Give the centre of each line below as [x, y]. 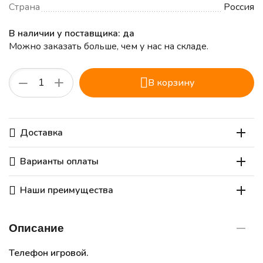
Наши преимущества [67, 190]
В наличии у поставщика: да [72, 34]
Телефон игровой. [49, 253]
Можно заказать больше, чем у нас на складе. [109, 47]
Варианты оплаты [59, 162]
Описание [36, 228]
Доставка [41, 133]
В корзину [171, 83]
